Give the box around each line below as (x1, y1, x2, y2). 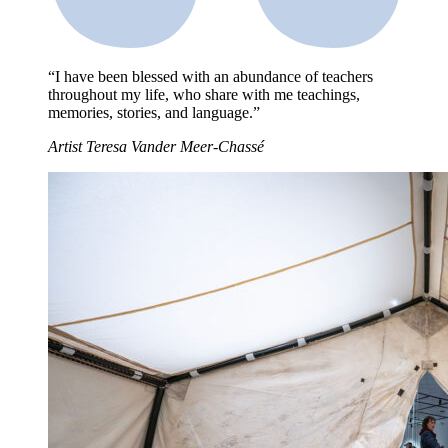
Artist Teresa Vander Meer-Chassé (48, 138, 264, 156)
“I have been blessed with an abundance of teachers (48, 68, 373, 86)
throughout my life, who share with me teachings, (48, 86, 360, 104)
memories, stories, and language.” (48, 104, 260, 122)
